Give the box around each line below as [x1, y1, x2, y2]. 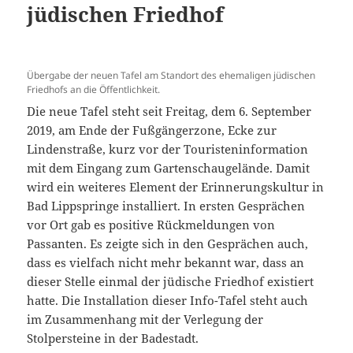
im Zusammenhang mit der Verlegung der [27, 310, 264, 327]
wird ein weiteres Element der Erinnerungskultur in [27, 178, 325, 195]
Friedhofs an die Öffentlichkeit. [27, 82, 161, 96]
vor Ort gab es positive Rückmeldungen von [27, 216, 276, 232]
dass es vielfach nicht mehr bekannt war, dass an [27, 254, 305, 270]
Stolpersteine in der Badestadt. [27, 329, 199, 346]
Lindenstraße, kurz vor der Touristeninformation [27, 140, 309, 157]
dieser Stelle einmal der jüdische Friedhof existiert [27, 273, 314, 289]
